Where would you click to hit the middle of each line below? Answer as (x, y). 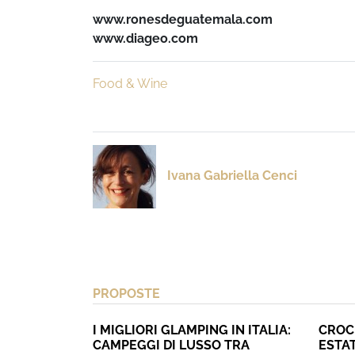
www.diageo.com (145, 38)
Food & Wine (130, 83)
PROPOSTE (126, 293)
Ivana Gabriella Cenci (232, 175)
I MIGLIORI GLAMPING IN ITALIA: (192, 330)
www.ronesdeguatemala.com (183, 19)
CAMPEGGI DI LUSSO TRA (171, 345)
